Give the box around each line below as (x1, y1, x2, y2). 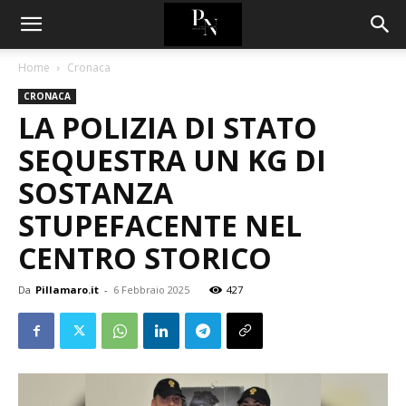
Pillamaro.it (35, 283, 99, 296)
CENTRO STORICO (18, 238, 272, 277)
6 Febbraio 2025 (113, 283, 189, 296)
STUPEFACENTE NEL (18, 206, 302, 245)
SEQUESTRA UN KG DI (18, 140, 326, 179)
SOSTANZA (18, 173, 173, 212)
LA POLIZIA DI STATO (18, 108, 317, 147)
